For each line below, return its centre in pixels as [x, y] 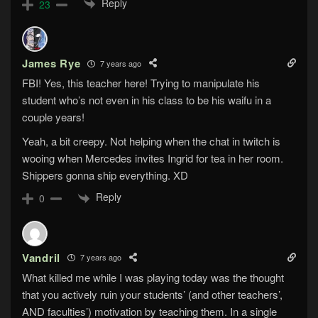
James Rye [51, 64]
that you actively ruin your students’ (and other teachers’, [152, 294]
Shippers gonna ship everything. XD [105, 175]
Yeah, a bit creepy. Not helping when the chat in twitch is [151, 141]
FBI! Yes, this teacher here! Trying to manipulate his [141, 83]
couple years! [53, 117]
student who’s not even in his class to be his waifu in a [147, 100]
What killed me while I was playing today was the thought [153, 277]
